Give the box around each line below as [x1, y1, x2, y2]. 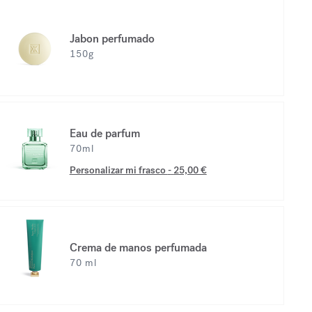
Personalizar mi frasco [69, 163, 168, 177]
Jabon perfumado [69, 31, 155, 46]
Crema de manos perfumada [69, 240, 207, 255]
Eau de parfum [69, 125, 140, 141]
